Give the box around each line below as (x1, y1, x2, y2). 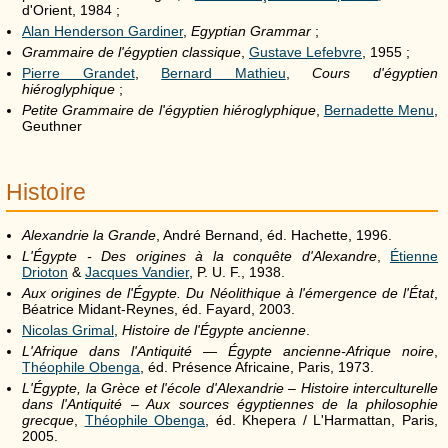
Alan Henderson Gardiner (22, 22, 183, 39)
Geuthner (22, 117, 82, 134)
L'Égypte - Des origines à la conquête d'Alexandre (22, 247, 377, 264)
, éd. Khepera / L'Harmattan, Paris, (205, 411, 439, 428)
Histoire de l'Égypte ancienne (122, 321, 306, 338)
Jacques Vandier (85, 263, 189, 280)
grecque (22, 411, 74, 428)
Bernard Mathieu (161, 64, 286, 81)
